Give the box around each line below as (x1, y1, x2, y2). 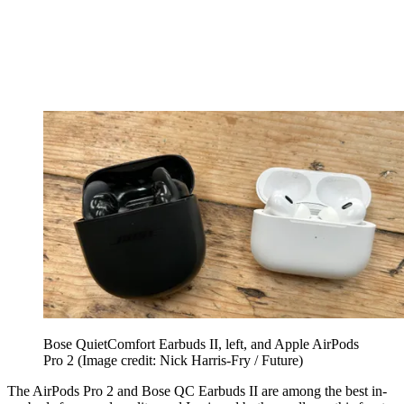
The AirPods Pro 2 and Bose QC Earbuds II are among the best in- (7, 382, 387, 399)
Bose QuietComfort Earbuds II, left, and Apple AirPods (43, 335, 359, 352)
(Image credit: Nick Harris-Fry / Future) (78, 352, 303, 368)
